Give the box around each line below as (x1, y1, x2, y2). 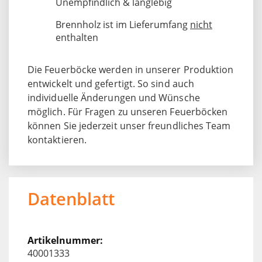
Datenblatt (27, 187, 115, 210)
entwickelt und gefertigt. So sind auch (27, 77, 195, 90)
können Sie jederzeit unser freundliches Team (27, 119, 231, 132)
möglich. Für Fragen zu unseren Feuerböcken (27, 105, 228, 118)
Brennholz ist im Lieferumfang (56, 18, 190, 31)
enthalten (56, 30, 98, 44)
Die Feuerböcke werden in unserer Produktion (27, 63, 234, 76)
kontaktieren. (27, 133, 87, 146)
